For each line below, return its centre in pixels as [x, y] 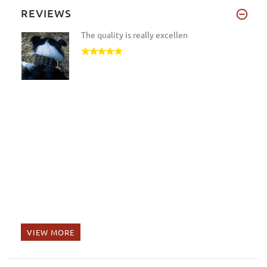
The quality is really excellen [134, 34]
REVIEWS [46, 13]
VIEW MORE [51, 232]
